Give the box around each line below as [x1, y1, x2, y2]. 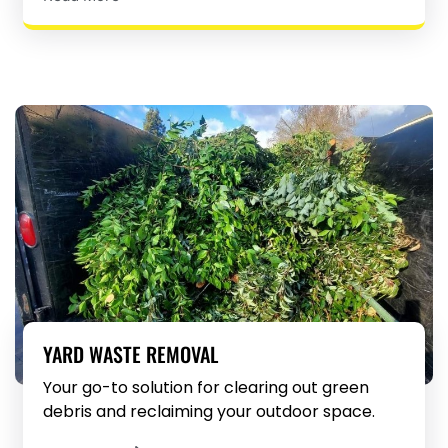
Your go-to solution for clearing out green [43, 376, 370, 400]
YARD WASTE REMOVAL [43, 339, 219, 370]
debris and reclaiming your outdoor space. [43, 400, 376, 424]
